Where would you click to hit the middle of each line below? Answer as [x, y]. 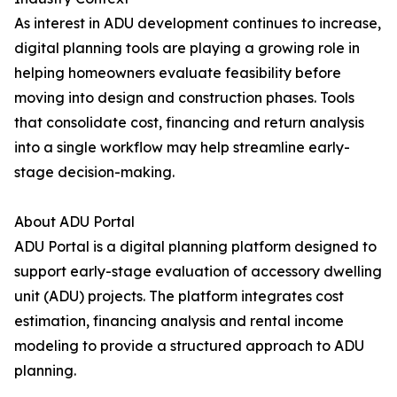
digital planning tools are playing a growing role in [187, 48]
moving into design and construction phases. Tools [184, 98]
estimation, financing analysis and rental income [179, 321]
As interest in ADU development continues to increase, [198, 23]
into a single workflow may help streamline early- [182, 148]
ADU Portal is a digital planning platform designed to [195, 247]
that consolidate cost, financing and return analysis [189, 123]
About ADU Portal [74, 222]
